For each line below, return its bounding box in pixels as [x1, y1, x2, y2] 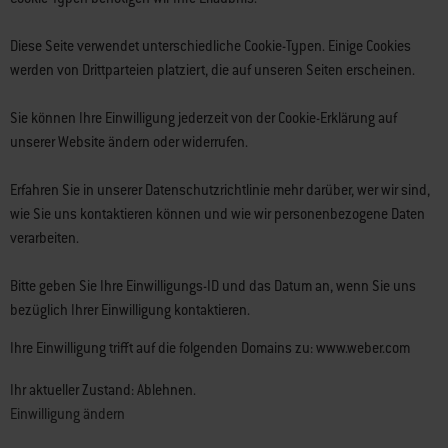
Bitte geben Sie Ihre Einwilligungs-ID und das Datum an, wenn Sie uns [10, 277, 416, 295]
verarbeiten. [10, 229, 79, 247]
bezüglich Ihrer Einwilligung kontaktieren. [10, 301, 250, 319]
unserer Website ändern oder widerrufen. [10, 133, 248, 151]
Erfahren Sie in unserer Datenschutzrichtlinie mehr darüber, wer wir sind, [10, 181, 430, 199]
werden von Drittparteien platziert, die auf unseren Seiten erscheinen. [10, 61, 415, 79]
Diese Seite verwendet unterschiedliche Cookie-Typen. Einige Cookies [10, 37, 411, 55]
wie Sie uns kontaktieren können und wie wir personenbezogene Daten [10, 205, 425, 223]
